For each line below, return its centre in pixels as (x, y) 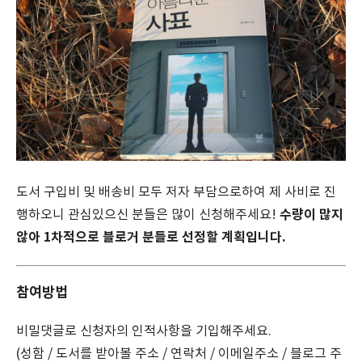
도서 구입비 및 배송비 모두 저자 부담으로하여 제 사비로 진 (176, 192)
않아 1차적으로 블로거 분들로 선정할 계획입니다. (151, 237)
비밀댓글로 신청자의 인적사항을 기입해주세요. (144, 331)
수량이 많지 (311, 215)
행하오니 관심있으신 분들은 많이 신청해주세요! (148, 215)
